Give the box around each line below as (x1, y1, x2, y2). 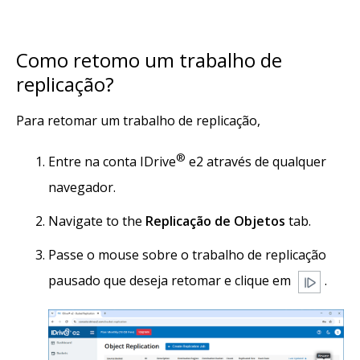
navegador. (48, 178, 116, 196)
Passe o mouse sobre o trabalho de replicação (48, 245, 326, 264)
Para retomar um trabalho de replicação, (16, 111, 260, 129)
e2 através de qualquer (186, 152, 326, 170)
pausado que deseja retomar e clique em (48, 271, 294, 289)
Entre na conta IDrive (48, 152, 176, 170)
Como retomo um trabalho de (16, 46, 282, 73)
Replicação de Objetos (145, 211, 285, 230)
